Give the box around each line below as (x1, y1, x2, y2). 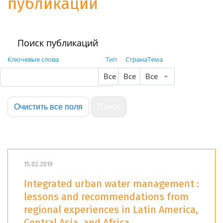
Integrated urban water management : (24, 178, 199, 190)
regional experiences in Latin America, (24, 204, 198, 216)
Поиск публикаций (17, 36, 98, 49)
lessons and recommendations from (24, 191, 189, 203)
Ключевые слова (7, 54, 59, 64)
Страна (125, 54, 147, 64)
